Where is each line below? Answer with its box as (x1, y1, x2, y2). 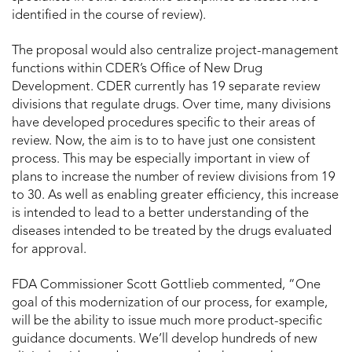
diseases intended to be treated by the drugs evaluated (12, 225, 332, 238)
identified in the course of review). (12, 9, 206, 22)
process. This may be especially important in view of (12, 152, 310, 166)
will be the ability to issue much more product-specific (12, 314, 322, 328)
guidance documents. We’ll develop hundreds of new (12, 332, 317, 346)
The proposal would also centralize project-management (12, 44, 339, 57)
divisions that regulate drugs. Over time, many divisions (12, 98, 331, 112)
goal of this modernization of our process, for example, (12, 296, 328, 310)
